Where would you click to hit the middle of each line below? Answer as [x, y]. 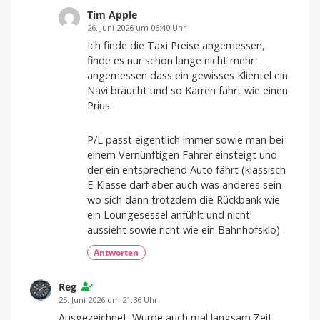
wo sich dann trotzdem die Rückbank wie [184, 199]
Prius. [100, 105]
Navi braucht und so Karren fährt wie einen [187, 90]
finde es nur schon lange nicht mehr [171, 60]
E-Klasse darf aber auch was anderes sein [184, 184]
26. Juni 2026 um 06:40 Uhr [137, 28]
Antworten [116, 252]
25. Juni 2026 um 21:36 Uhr [108, 300]
